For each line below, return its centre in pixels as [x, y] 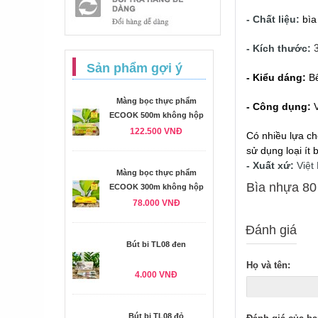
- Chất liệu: [273, 19]
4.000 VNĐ [156, 275]
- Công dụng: [280, 106]
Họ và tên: [268, 265]
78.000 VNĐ [156, 203]
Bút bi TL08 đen [156, 244]
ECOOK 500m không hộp [156, 115]
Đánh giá [271, 230]
